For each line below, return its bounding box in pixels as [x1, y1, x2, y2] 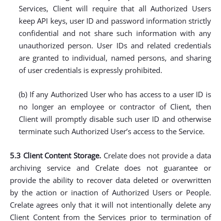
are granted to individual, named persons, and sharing [19, 53, 211, 63]
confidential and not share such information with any [19, 28, 211, 38]
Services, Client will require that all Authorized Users [19, 3, 211, 13]
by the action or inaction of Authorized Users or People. [10, 187, 211, 197]
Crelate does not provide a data [101, 150, 211, 160]
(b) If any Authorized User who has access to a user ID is [19, 89, 211, 99]
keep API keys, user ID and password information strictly [19, 16, 211, 26]
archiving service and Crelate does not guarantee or [10, 163, 211, 173]
